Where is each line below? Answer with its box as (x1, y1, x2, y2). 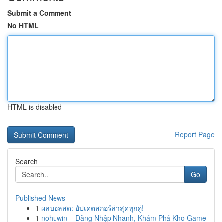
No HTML (7, 20, 39, 30)
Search (15, 156, 38, 166)
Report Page (175, 129, 215, 139)
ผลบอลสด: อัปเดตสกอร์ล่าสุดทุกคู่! (41, 203, 144, 213)
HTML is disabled (7, 102, 62, 111)
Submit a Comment (7, 8, 71, 18)
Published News (15, 193, 65, 203)
